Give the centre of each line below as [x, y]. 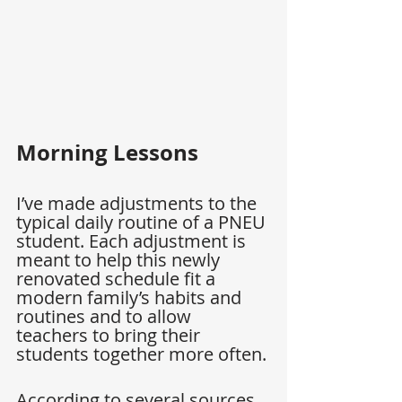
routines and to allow [106, 317]
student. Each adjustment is [133, 241]
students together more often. [141, 354]
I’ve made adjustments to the [139, 204]
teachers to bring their [110, 336]
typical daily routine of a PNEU [143, 223]
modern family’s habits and [131, 298]
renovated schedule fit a [118, 279]
